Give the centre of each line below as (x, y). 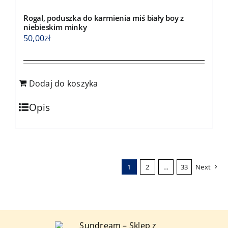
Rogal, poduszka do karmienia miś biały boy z (104, 18)
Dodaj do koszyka (63, 83)
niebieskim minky (55, 27)
